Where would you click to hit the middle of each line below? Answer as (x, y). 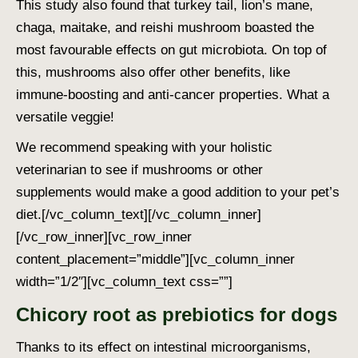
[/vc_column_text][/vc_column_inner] (151, 214)
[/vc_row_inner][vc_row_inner (104, 237)
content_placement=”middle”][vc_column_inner (155, 259)
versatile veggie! (65, 117)
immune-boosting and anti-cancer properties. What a (173, 94)
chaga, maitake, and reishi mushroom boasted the (165, 27)
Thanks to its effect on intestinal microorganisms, (163, 347)
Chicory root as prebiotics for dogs (177, 314)
